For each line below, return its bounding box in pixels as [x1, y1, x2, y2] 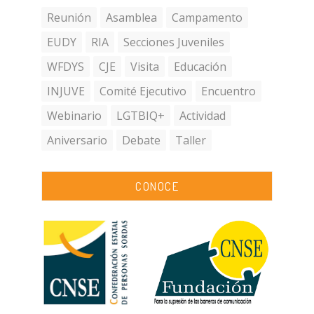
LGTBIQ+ [116, 108, 165, 123]
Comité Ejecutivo [100, 83, 186, 99]
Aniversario [47, 132, 107, 148]
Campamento [172, 10, 243, 25]
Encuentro [201, 83, 256, 99]
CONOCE [135, 179, 179, 193]
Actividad [179, 108, 226, 123]
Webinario [47, 108, 102, 123]
